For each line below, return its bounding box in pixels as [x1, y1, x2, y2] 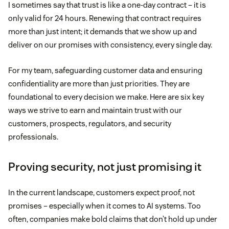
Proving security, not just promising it [8, 159, 201, 174]
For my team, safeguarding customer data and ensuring [8, 65, 202, 76]
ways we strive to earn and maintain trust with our [8, 105, 182, 116]
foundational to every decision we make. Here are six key [8, 92, 204, 102]
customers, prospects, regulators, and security [8, 119, 171, 129]
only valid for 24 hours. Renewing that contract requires [8, 13, 201, 24]
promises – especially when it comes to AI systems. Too [8, 201, 201, 211]
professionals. [8, 132, 58, 142]
